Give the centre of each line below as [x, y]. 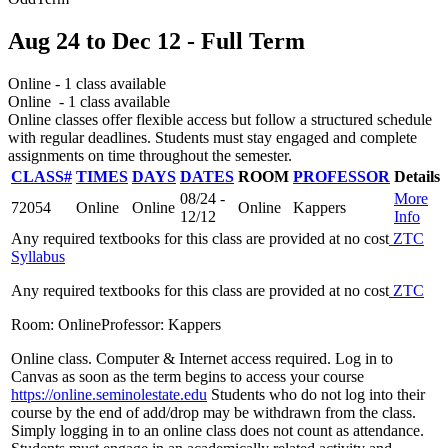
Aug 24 [44, 40]
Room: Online [56, 324]
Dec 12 [146, 40]
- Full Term [243, 40]
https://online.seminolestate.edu [109, 394]
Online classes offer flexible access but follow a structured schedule [220, 119]
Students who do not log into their [316, 394]
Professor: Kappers [161, 324]
